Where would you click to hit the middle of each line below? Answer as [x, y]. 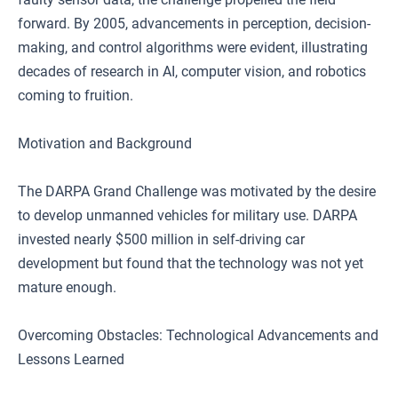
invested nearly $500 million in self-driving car [161, 239]
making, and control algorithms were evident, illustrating [193, 48]
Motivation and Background [105, 143]
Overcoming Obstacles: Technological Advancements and [198, 335]
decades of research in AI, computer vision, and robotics [192, 72]
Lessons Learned [71, 359]
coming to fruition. [76, 96]
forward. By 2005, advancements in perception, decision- [194, 24]
